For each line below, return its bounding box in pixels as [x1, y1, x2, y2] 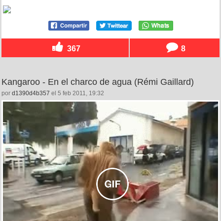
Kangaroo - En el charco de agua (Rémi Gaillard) [1, 76, 194, 87]
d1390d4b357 [12, 89, 50, 97]
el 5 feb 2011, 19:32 [50, 89, 104, 97]
